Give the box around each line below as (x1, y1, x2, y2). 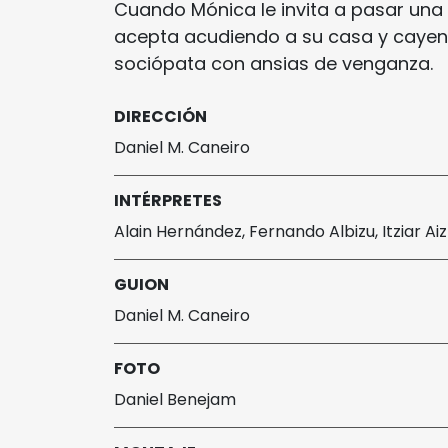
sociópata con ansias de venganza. (114, 51, 433, 77)
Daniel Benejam (114, 388, 236, 412)
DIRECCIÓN (114, 105, 207, 129)
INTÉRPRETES (114, 189, 222, 213)
